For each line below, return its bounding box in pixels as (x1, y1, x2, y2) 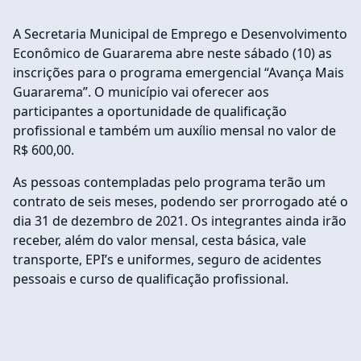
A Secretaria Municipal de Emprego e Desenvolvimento (13, 25, 347, 43)
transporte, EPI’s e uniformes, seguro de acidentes (13, 251, 322, 268)
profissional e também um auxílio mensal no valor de (13, 122, 336, 139)
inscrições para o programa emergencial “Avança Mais (13, 64, 344, 81)
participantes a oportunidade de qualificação (13, 102, 287, 120)
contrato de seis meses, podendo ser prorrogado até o (13, 193, 348, 210)
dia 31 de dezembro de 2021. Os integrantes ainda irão (13, 212, 346, 230)
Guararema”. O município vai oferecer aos (13, 83, 269, 101)
